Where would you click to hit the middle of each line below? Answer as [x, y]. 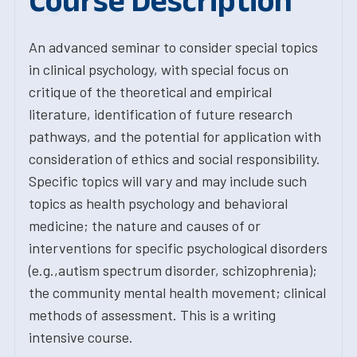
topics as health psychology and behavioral [158, 203]
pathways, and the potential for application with [175, 136]
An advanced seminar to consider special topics [173, 47]
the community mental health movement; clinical [177, 292]
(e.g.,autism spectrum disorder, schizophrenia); [173, 270]
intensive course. [81, 337]
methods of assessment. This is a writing [152, 315]
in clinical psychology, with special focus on [159, 69]
